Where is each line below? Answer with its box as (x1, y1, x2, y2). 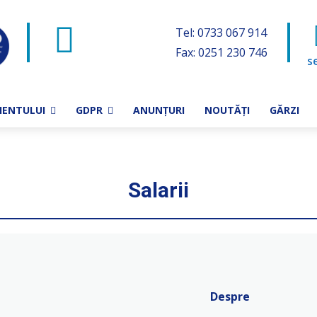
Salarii (128, 178, 189, 202)
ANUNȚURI (133, 103, 185, 117)
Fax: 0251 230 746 (175, 45, 267, 60)
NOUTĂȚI (204, 103, 250, 117)
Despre (210, 289, 250, 304)
